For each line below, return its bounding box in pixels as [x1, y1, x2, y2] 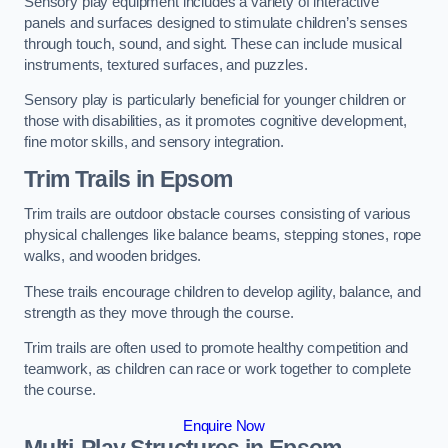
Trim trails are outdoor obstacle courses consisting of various [24, 206, 411, 223]
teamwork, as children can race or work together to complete [24, 361, 411, 378]
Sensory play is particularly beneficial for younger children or [24, 92, 406, 109]
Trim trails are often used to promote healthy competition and [24, 340, 409, 357]
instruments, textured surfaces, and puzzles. [24, 56, 308, 73]
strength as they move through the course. [24, 304, 295, 321]
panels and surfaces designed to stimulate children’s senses [24, 14, 408, 31]
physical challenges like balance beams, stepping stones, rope [24, 227, 422, 244]
